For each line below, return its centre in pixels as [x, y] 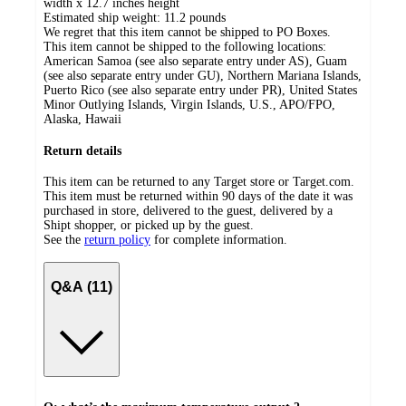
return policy [117, 240]
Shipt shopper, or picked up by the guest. [149, 226]
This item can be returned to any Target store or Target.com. [199, 182]
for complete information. [221, 240]
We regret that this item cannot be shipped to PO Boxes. [187, 33]
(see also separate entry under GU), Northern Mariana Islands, [203, 76]
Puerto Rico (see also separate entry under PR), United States [200, 91]
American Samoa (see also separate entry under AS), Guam [195, 62]
